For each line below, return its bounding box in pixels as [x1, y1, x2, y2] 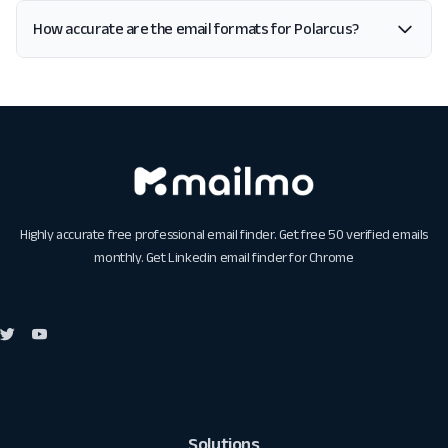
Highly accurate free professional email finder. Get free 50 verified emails [19, 226, 428, 243]
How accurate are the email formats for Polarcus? [33, 20, 359, 37]
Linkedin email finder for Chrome [168, 249, 354, 266]
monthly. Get [94, 249, 169, 266]
